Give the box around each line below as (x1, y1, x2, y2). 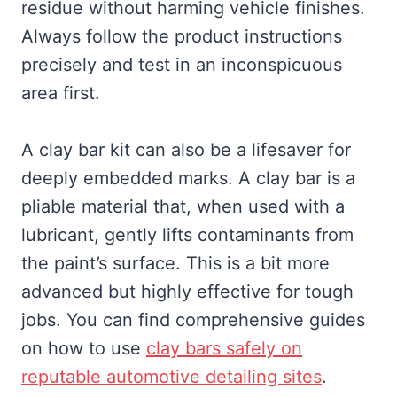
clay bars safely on (146, 338, 302, 360)
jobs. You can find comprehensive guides (21, 309, 365, 331)
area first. (21, 82, 100, 105)
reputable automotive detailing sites (21, 366, 322, 388)
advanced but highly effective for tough (21, 281, 354, 303)
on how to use (21, 338, 146, 360)
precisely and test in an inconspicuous (21, 54, 342, 76)
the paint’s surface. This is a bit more (21, 253, 330, 275)
